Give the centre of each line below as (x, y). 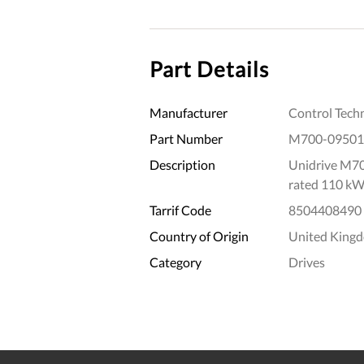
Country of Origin (199, 236)
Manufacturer (188, 112)
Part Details (209, 69)
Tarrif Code (180, 210)
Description (182, 164)
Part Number (186, 138)
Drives (306, 262)
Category (175, 262)
